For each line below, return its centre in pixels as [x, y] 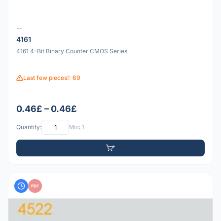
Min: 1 [76, 127]
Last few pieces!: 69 [52, 78]
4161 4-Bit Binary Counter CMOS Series [72, 51]
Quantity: [29, 127]
